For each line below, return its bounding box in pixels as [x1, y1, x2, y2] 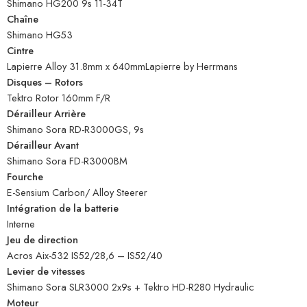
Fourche [7, 169, 43, 184]
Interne [7, 217, 35, 232]
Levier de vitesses [7, 264, 85, 279]
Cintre [7, 43, 34, 58]
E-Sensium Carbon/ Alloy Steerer [7, 185, 147, 200]
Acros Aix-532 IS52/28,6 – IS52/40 [7, 248, 162, 263]
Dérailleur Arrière [7, 106, 86, 121]
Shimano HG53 [7, 27, 73, 42]
